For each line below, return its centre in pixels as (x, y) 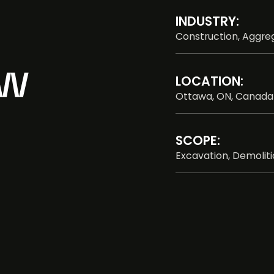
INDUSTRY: (208, 21)
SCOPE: (198, 141)
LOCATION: (210, 81)
